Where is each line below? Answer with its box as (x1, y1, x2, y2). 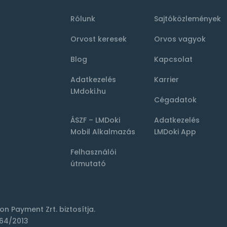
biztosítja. (57, 204, 95, 214)
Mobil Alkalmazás (70, 127, 135, 137)
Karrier (154, 74, 179, 85)
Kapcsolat (154, 54, 193, 64)
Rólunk (70, 14, 95, 24)
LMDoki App (154, 127, 196, 137)
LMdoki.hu (70, 86, 106, 96)
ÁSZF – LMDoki (70, 115, 120, 125)
